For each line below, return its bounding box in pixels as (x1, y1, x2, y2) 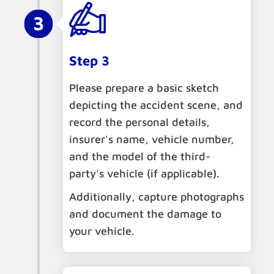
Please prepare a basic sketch (69, 81, 219, 95)
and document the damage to (69, 207, 221, 221)
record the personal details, (69, 116, 210, 129)
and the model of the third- (69, 150, 210, 163)
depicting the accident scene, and (69, 98, 243, 112)
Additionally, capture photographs (69, 190, 244, 204)
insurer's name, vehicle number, (69, 133, 234, 146)
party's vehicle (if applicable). (69, 167, 220, 180)
